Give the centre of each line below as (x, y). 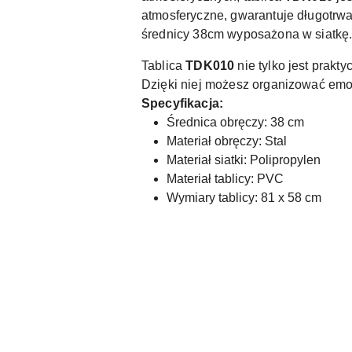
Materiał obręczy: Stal (227, 141)
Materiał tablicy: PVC (225, 179)
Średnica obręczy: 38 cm (235, 123)
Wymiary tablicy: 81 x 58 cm (244, 198)
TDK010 (210, 66)
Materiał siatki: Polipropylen (244, 160)
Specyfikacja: (183, 104)
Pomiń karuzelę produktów (110, 310)
